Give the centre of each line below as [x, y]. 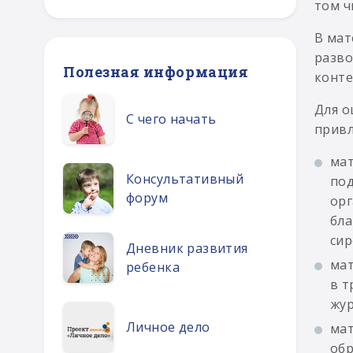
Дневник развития [187, 248]
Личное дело [168, 327]
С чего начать [171, 119]
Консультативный [185, 179]
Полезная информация [156, 72]
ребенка [153, 267]
